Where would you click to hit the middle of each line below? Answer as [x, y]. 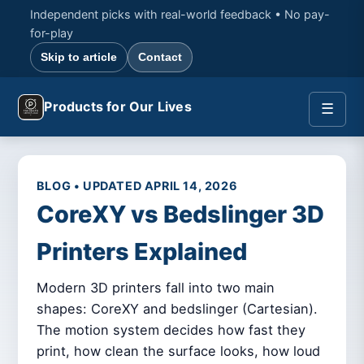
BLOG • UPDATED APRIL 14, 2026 [137, 186]
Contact [160, 56]
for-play [52, 33]
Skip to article [79, 56]
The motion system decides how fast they [171, 329]
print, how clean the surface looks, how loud [178, 351]
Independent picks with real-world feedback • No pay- [180, 15]
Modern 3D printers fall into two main [155, 287]
